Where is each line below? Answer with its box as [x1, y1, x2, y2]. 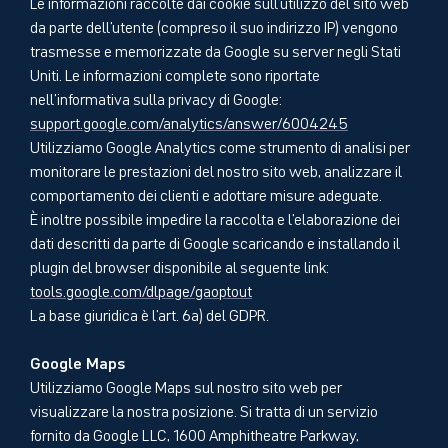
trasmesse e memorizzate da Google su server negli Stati [30, 38, 401, 61]
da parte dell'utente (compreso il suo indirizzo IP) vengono [30, 14, 398, 37]
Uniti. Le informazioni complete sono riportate [30, 62, 320, 85]
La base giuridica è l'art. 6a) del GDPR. [30, 302, 269, 325]
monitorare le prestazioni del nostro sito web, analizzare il [30, 158, 402, 181]
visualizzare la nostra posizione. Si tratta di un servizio [30, 398, 378, 421]
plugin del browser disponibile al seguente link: [30, 254, 329, 277]
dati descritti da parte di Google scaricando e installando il [30, 230, 400, 253]
